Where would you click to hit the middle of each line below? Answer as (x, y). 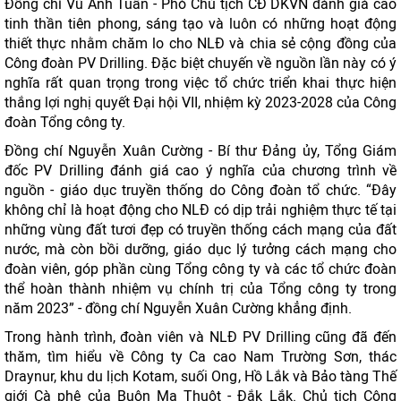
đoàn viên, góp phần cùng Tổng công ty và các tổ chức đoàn (200, 269)
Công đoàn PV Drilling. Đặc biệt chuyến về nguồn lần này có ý (200, 63)
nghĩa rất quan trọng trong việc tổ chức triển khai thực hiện (200, 83)
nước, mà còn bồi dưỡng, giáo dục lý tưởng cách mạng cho (200, 249)
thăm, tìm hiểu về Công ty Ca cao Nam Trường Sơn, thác (200, 357)
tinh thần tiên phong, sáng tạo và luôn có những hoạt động (200, 24)
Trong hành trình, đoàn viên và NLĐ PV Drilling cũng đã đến (200, 337)
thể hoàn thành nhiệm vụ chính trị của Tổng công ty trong (200, 289)
